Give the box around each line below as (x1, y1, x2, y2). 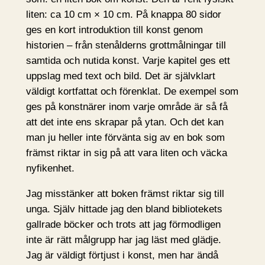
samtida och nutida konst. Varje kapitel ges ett (25, 55, 230, 67)
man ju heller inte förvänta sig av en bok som (25, 132, 225, 144)
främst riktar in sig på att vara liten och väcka (25, 147, 227, 159)
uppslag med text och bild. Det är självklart (25, 70, 215, 82)
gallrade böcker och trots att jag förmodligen (25, 218, 221, 230)
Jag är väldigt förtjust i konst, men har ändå (25, 249, 218, 261)
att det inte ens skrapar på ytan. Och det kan (25, 117, 224, 128)
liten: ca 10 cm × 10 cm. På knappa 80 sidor (25, 9, 221, 21)
